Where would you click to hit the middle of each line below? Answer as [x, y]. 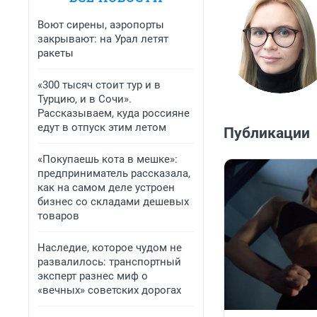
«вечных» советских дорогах [109, 290]
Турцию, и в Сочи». [85, 99]
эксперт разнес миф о [93, 276]
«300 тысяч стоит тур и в [99, 85]
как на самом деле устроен [106, 188]
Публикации [267, 133]
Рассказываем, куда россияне [114, 113]
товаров [58, 216]
